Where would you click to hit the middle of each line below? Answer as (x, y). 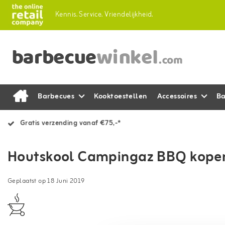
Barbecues (56, 97)
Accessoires (177, 97)
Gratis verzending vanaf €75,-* (71, 123)
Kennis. (66, 15)
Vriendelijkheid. (129, 15)
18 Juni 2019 (66, 181)
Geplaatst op (28, 181)
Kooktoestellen (120, 97)
